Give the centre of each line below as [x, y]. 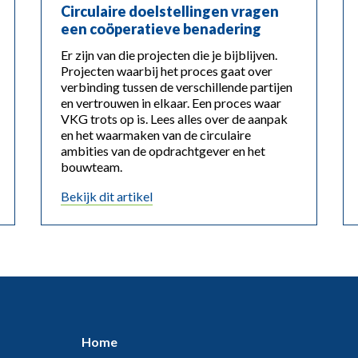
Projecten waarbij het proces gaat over [167, 71]
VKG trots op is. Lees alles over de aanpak [175, 119]
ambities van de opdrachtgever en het [163, 151]
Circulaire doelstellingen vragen [170, 12]
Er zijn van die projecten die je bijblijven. [169, 55]
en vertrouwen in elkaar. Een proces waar [171, 103]
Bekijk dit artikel [107, 197]
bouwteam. [92, 167]
